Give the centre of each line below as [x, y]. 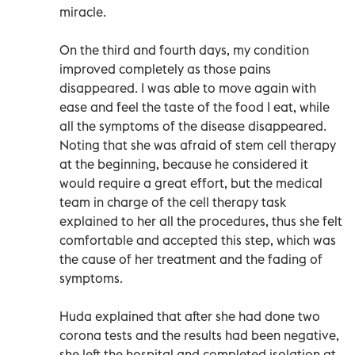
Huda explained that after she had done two [190, 316]
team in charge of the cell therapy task [173, 202]
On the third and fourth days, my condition [184, 50]
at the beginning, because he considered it [184, 164]
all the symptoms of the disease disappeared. [193, 126]
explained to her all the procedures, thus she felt [201, 221]
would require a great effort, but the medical [191, 183]
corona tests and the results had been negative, [199, 335]
